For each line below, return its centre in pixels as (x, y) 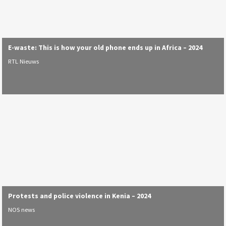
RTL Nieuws (24, 62)
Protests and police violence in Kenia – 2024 (80, 195)
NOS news (22, 210)
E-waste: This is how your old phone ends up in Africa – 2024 (105, 47)
